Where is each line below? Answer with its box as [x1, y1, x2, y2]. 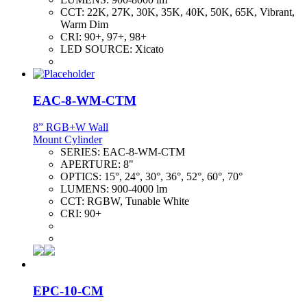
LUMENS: [60, 182, 112, 195]
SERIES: [60, 145, 103, 158]
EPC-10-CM [33, 283, 103, 298]
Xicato [135, 43, 164, 56]
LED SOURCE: [60, 43, 135, 56]
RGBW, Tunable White [87, 195, 189, 207]
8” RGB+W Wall [33, 121, 108, 133]
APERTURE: [60, 158, 123, 170]
